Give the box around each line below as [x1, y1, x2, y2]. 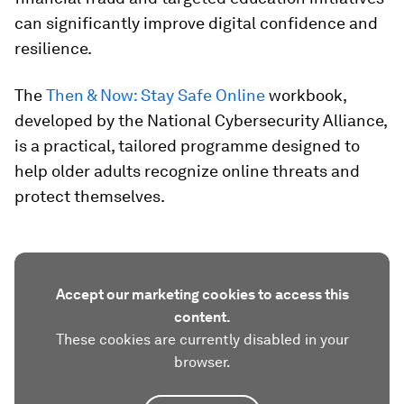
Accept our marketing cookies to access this [55, 286, 349, 303]
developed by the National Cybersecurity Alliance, [14, 111, 387, 130]
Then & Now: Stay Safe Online [46, 86, 265, 105]
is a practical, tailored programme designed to [14, 136, 360, 155]
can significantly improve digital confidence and [14, 14, 378, 32]
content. [173, 308, 231, 326]
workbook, [265, 86, 346, 105]
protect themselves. [14, 187, 165, 206]
